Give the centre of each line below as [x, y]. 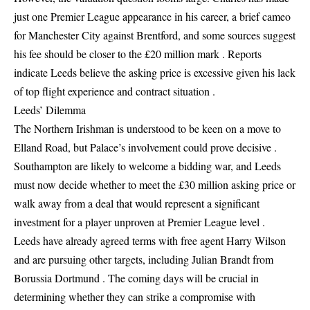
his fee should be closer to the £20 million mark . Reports [138, 54]
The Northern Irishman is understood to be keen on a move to [147, 128]
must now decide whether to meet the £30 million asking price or [155, 184]
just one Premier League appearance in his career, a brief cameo [152, 16]
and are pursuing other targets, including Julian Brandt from [144, 259]
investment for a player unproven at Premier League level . [139, 222]
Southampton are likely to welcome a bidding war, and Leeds [147, 166]
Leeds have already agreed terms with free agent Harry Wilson [150, 240]
